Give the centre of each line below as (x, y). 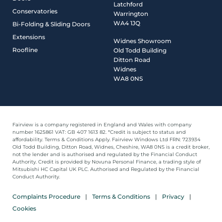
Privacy (173, 196)
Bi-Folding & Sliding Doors (51, 24)
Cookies (24, 208)
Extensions (29, 37)
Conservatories (35, 11)
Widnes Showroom (142, 41)
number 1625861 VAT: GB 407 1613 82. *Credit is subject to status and (99, 132)
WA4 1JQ (127, 23)
